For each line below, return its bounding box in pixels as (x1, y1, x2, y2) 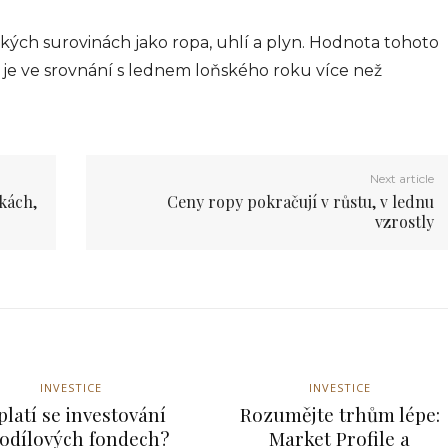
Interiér (60, 255, 153, 287)
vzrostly (375, 210, 435, 232)
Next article (370, 170, 435, 186)
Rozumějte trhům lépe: (239, 400, 440, 427)
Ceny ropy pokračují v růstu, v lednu (167, 190, 435, 212)
